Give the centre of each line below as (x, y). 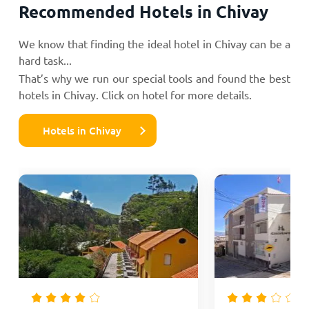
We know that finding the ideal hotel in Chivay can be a (154, 43)
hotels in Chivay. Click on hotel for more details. (135, 94)
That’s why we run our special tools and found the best (154, 78)
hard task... (45, 60)
